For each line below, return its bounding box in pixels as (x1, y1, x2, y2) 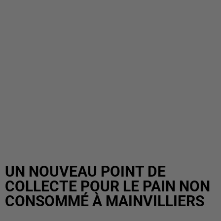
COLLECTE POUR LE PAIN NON (5, 178, 210, 195)
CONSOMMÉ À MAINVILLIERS (5, 192, 204, 210)
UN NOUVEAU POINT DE (5, 163, 166, 180)
